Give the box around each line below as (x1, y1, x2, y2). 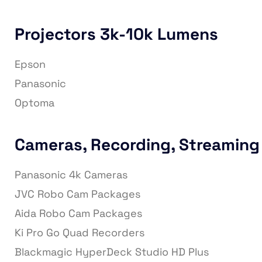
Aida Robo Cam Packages (15, 206, 142, 220)
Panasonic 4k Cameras (15, 168, 127, 182)
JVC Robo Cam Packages (15, 187, 140, 201)
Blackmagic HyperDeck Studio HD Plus (15, 245, 209, 259)
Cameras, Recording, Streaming (15, 134, 260, 156)
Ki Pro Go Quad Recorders (15, 226, 144, 240)
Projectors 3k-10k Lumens (15, 23, 218, 45)
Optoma (15, 96, 54, 110)
